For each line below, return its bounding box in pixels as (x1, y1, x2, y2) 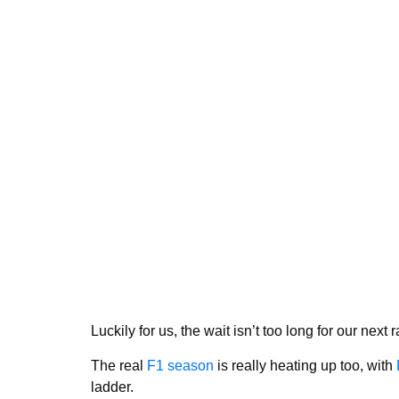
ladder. (91, 379, 134, 395)
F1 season (147, 357, 214, 373)
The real (91, 357, 147, 373)
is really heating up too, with (214, 357, 396, 373)
